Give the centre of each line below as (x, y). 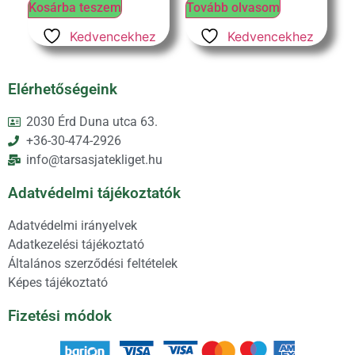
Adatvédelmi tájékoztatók (94, 193)
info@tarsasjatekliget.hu (94, 159)
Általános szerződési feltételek (93, 263)
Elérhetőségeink (63, 89)
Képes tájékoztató (58, 282)
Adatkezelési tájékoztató (76, 244)
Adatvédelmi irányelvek (73, 225)
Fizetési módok (60, 315)
